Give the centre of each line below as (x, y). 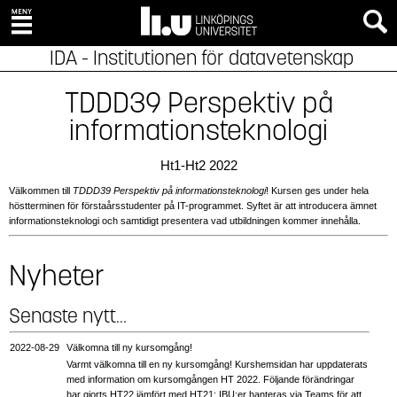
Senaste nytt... (68, 315)
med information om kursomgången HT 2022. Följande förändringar (210, 379)
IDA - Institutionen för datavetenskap (201, 58)
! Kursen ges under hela (317, 191)
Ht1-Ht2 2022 (198, 165)
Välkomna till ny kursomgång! (129, 347)
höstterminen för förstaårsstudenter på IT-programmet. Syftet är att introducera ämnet (193, 206)
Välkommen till (41, 191)
